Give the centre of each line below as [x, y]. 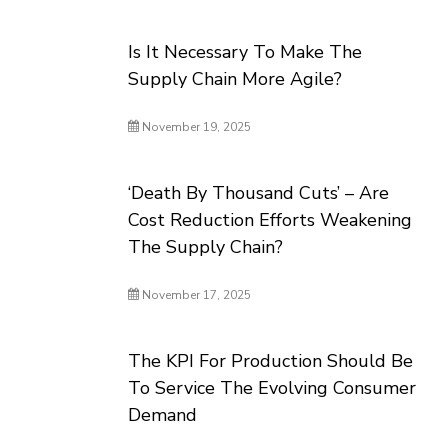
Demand [163, 415]
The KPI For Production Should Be [271, 361]
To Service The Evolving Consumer [272, 388]
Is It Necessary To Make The [245, 52]
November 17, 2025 [195, 295]
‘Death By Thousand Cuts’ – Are [259, 193]
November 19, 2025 [195, 127]
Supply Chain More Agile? [235, 79]
